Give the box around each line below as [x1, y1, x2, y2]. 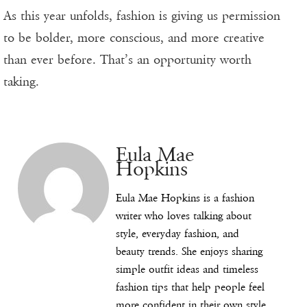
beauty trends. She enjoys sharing [116, 245, 262, 258]
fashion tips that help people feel [116, 280, 265, 294]
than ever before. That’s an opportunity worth [3, 52, 251, 68]
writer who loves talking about [116, 209, 251, 223]
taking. [3, 74, 39, 90]
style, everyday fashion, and [116, 227, 239, 241]
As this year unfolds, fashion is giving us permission [3, 8, 280, 24]
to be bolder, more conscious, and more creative [3, 30, 265, 46]
